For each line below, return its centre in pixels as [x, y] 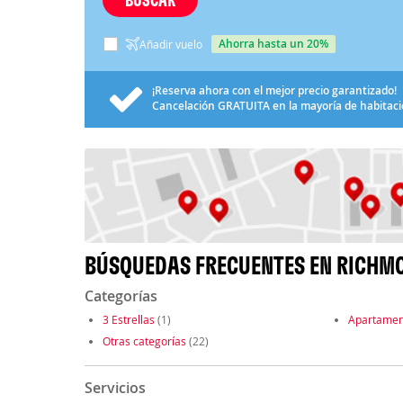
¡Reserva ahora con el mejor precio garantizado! [274, 90]
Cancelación [184, 105]
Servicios [115, 388]
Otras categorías [144, 341]
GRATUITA [243, 105]
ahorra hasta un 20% [277, 43]
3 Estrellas [128, 320]
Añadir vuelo [170, 44]
